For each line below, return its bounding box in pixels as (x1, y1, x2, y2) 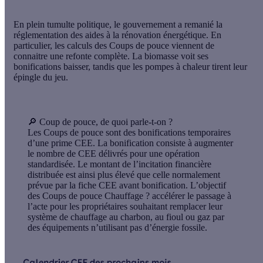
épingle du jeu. (14, 72, 68, 82)
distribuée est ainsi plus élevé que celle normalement (28, 169, 220, 180)
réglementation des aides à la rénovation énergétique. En (14, 29, 221, 40)
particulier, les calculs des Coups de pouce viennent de (14, 40, 214, 50)
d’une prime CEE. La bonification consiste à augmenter (28, 137, 233, 148)
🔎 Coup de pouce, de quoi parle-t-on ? (28, 116, 173, 127)
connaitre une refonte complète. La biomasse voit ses (14, 50, 208, 61)
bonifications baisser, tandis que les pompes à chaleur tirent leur (14, 61, 247, 72)
